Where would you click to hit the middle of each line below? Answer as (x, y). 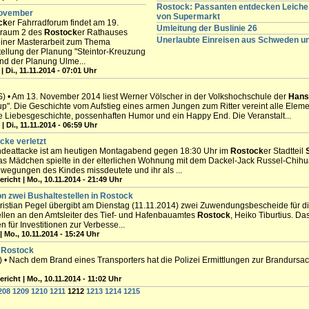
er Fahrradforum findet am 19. (63, 23)
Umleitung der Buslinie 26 (207, 28)
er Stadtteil (285, 151)
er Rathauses (102, 32)
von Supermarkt (188, 17)
